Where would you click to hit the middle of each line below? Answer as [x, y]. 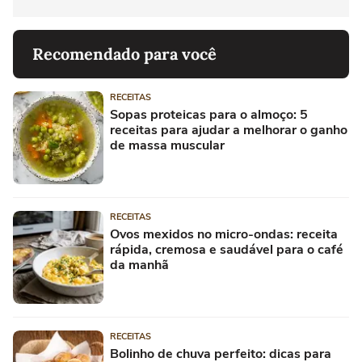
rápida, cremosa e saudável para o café [227, 249]
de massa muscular [167, 145]
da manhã [139, 265]
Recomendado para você [124, 53]
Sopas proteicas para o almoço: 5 [209, 114]
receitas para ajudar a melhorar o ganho [229, 130]
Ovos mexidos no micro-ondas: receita [224, 234]
